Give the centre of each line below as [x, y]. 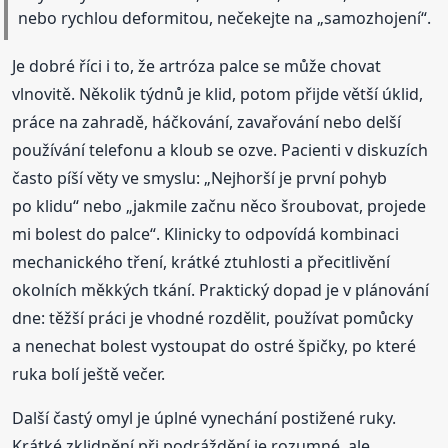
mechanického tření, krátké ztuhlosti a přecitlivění [201, 261]
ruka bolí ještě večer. [89, 373]
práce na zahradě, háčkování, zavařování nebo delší [207, 121]
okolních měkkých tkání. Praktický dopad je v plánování [221, 289]
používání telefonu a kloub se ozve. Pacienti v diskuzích [220, 149]
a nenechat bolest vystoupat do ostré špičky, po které [214, 345]
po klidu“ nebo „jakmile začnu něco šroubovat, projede [219, 205]
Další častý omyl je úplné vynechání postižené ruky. [204, 417]
